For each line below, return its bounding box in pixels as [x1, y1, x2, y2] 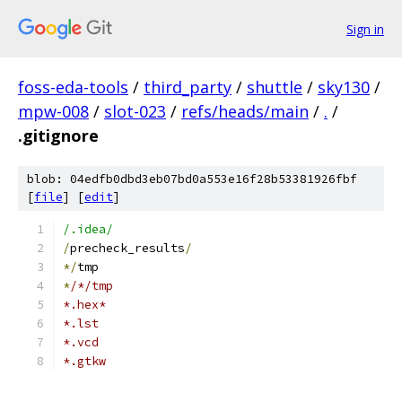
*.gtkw [63, 354, 106, 369]
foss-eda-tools [18, 76, 128, 98]
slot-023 [104, 100, 166, 122]
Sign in [346, 20, 384, 38]
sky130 [318, 76, 370, 98]
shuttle [247, 76, 302, 98]
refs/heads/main [181, 100, 309, 122]
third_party [144, 76, 232, 98]
